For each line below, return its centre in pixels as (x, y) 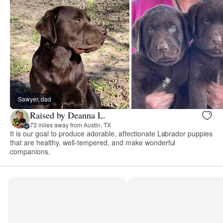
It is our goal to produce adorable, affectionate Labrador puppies (111, 134)
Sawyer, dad (35, 99)
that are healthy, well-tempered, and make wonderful (93, 143)
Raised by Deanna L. (68, 115)
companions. (30, 152)
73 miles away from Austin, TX (70, 124)
